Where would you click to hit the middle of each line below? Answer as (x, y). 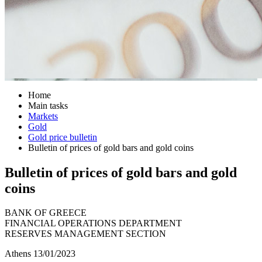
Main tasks (48, 105)
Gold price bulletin (63, 137)
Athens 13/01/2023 (40, 254)
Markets (43, 116)
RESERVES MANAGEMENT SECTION (85, 234)
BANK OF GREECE (46, 213)
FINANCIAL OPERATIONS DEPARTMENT (93, 223)
